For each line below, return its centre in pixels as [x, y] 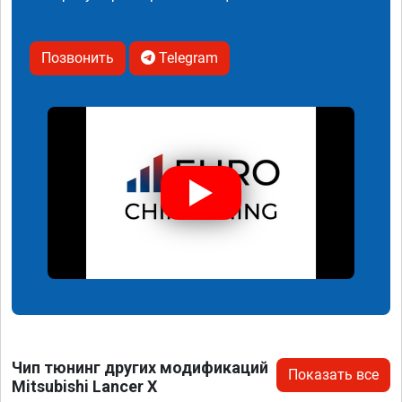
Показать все [333, 375]
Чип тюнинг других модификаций [140, 368]
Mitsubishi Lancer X [84, 387]
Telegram [187, 57]
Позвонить [78, 57]
